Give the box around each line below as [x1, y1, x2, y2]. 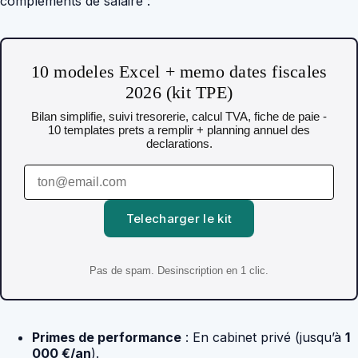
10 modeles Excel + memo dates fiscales [30, 61, 328, 82]
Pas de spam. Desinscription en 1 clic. [89, 264, 268, 276]
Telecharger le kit [125, 210, 233, 226]
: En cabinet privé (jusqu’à [181, 328, 345, 345]
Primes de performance [32, 328, 181, 345]
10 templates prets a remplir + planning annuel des [48, 122, 310, 137]
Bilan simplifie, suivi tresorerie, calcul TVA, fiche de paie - [31, 109, 327, 123]
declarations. [145, 136, 213, 150]
